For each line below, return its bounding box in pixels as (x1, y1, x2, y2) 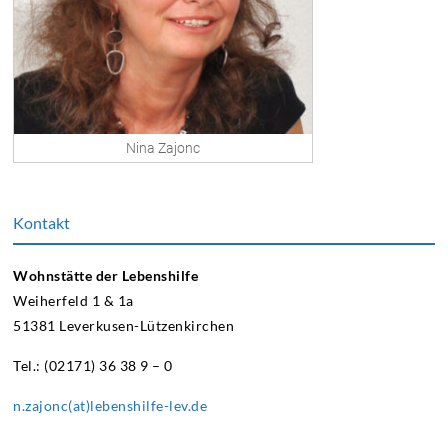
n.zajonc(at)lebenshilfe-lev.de (13, 397, 208, 415)
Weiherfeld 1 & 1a (13, 292, 134, 310)
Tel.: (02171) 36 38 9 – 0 (13, 357, 173, 375)
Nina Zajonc (126, 140, 201, 157)
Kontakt (13, 213, 71, 233)
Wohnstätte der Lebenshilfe (13, 267, 199, 285)
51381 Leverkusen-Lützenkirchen (13, 317, 235, 335)
